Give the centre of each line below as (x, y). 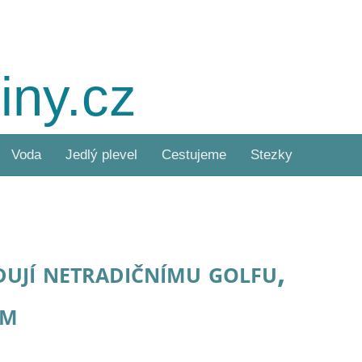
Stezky (271, 155)
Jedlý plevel (101, 155)
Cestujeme (194, 155)
